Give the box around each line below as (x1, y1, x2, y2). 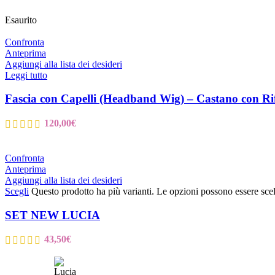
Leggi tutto (5, 69, 47, 80)
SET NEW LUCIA (5, 208, 100, 222)
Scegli (5, 185, 29, 196)
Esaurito (5, 14, 37, 25)
